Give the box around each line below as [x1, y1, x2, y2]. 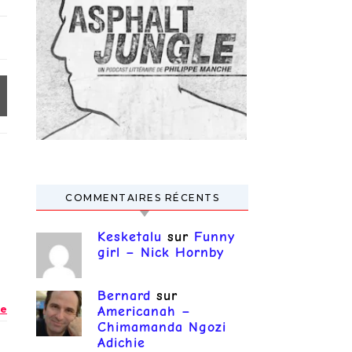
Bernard [97, 287, 151, 304]
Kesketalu [97, 229, 162, 245]
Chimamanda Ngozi [97, 318, 226, 335]
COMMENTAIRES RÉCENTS [65, 192, 219, 203]
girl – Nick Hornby [97, 244, 224, 261]
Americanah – [97, 302, 191, 320]
